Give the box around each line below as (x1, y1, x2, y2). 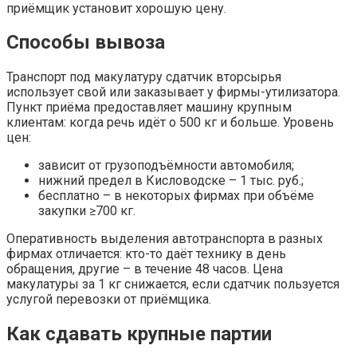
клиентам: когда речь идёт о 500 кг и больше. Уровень (6, 115, 334, 131)
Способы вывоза (6, 31, 165, 54)
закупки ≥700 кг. (38, 203, 135, 219)
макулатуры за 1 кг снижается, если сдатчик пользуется (6, 277, 339, 292)
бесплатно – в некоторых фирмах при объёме (38, 188, 314, 204)
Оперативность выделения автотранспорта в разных (6, 231, 323, 247)
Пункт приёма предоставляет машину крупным (6, 100, 292, 116)
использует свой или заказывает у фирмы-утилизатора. (6, 84, 340, 100)
